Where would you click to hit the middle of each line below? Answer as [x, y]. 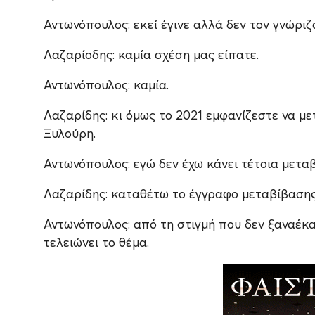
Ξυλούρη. [70, 134]
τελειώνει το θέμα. [96, 243]
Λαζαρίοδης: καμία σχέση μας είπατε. [151, 55]
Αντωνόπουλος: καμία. [106, 85]
